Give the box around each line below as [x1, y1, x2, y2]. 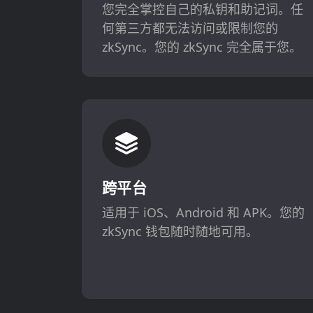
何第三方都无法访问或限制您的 [101, 19, 278, 36]
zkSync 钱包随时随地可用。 [101, 223, 259, 240]
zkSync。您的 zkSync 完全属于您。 [101, 38, 302, 55]
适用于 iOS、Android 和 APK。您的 [101, 204, 305, 221]
